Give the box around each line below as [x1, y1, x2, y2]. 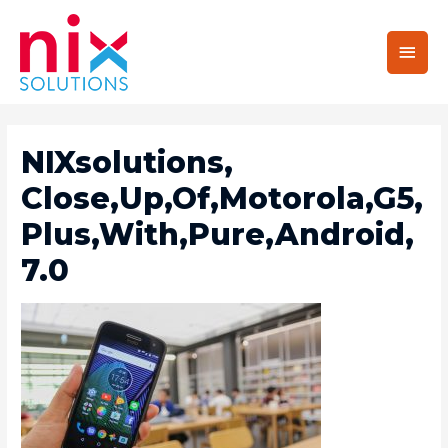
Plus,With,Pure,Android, [21, 216, 415, 254]
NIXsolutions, [21, 144, 234, 182]
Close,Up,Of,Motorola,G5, [21, 180, 424, 218]
